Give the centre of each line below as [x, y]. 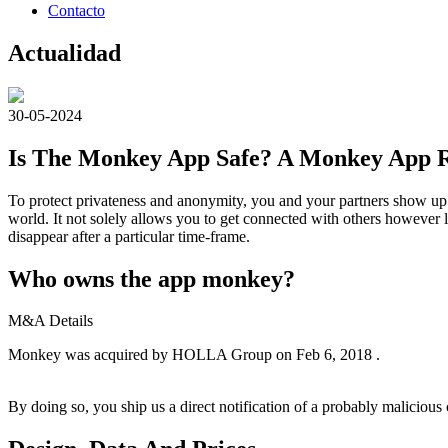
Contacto [76, 10]
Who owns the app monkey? [151, 278]
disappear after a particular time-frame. [129, 236]
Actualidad [64, 52]
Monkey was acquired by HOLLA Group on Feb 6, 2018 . [194, 355]
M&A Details [50, 321]
